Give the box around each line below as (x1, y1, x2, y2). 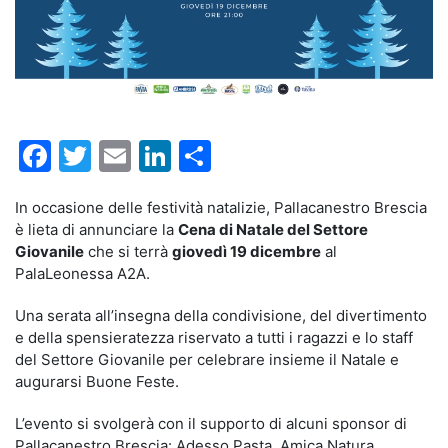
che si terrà (84, 242, 172, 262)
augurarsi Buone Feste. (15, 372, 183, 392)
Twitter (91, 136, 199, 176)
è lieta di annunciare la (15, 220, 178, 240)
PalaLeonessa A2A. (15, 264, 150, 284)
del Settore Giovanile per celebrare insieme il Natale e (15, 350, 399, 370)
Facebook (51, 136, 200, 176)
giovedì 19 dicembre (172, 242, 321, 262)
